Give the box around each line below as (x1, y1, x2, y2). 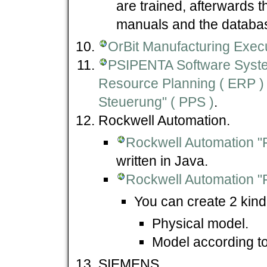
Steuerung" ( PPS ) (98, 94, 214, 110)
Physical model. (152, 215, 249, 231)
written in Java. (116, 153, 208, 169)
